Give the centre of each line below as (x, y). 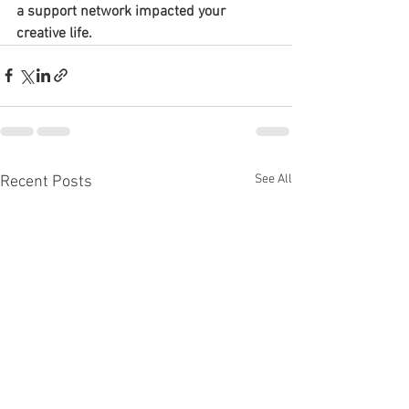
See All (273, 179)
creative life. (54, 33)
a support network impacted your (123, 11)
